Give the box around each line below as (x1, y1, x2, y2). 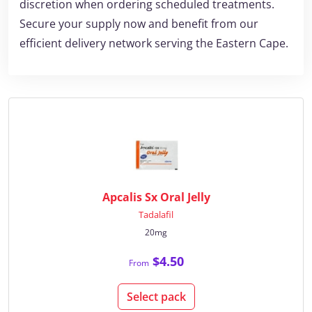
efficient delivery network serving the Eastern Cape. (19, 36, 288, 51)
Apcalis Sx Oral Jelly (102, 189, 210, 205)
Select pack (126, 289, 186, 304)
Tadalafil (139, 208, 173, 221)
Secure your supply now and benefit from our (19, 16, 258, 31)
